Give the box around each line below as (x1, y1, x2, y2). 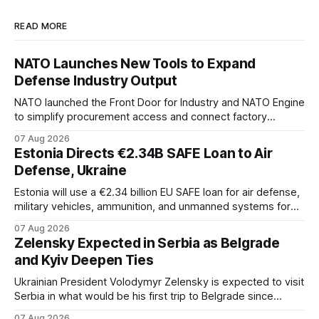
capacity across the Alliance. (14, 125, 151, 138)
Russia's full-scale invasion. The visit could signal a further (14, 304, 293, 318)
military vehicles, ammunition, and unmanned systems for (14, 200, 291, 214)
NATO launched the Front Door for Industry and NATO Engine (14, 96, 305, 110)
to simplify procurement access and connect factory (14, 110, 267, 124)
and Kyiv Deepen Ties (14, 252, 154, 269)
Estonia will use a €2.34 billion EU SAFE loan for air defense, (14, 186, 300, 199)
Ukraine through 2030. (14, 214, 121, 228)
